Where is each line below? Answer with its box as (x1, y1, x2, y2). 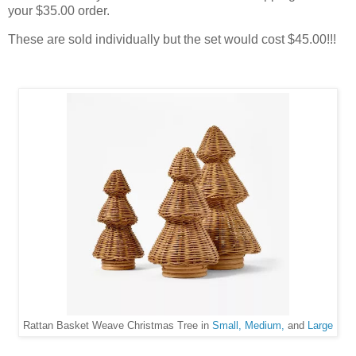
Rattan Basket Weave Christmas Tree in (23, 320, 212, 332)
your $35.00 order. (8, 3, 113, 17)
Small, (212, 320, 242, 332)
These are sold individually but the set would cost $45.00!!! (8, 32, 336, 46)
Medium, (245, 320, 284, 332)
